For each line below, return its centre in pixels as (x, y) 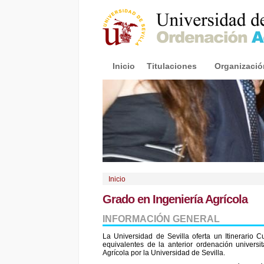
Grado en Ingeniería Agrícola (175, 199)
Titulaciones (172, 66)
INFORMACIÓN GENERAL (161, 219)
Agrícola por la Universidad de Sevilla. (164, 253)
